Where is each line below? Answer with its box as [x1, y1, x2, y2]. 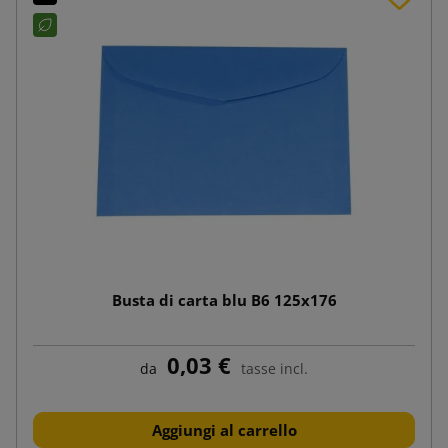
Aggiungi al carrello [151, 419, 297, 440]
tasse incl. [241, 358, 308, 378]
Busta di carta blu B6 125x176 [111, 289, 337, 310]
